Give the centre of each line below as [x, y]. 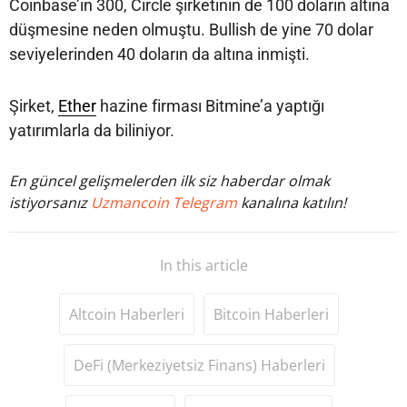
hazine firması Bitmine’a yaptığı [210, 106]
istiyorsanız [50, 203]
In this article [203, 266]
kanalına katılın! [293, 203]
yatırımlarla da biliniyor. [92, 131]
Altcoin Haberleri [127, 315]
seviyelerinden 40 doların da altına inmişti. [159, 55]
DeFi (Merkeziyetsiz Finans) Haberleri [199, 366]
